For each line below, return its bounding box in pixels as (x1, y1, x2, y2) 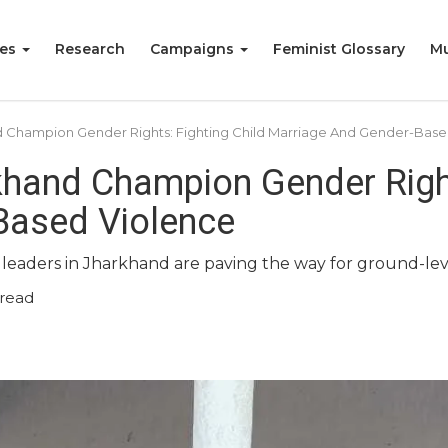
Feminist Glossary (273, 40, 405, 58)
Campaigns (150, 40, 238, 58)
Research (55, 40, 125, 58)
